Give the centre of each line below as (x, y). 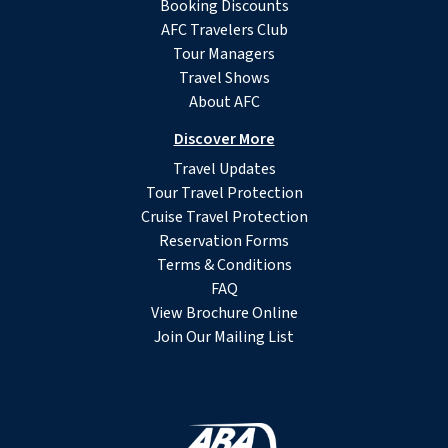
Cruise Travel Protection (224, 217)
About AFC (224, 102)
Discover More (224, 139)
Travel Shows (224, 78)
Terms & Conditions (224, 265)
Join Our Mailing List (224, 337)
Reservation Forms (224, 241)
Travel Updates (224, 169)
